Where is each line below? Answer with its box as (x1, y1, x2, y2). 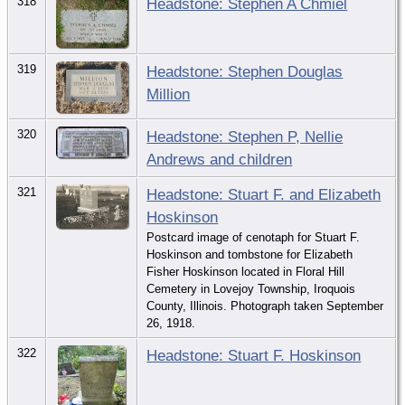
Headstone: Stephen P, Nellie (146, 127, 344, 146)
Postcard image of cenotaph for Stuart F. (146, 230, 361, 244)
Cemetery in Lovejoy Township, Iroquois (146, 281, 356, 296)
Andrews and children (146, 149, 293, 168)
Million (146, 84, 191, 103)
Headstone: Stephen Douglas (146, 61, 344, 80)
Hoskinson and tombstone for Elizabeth (146, 247, 353, 261)
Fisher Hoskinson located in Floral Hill (146, 264, 345, 278)
